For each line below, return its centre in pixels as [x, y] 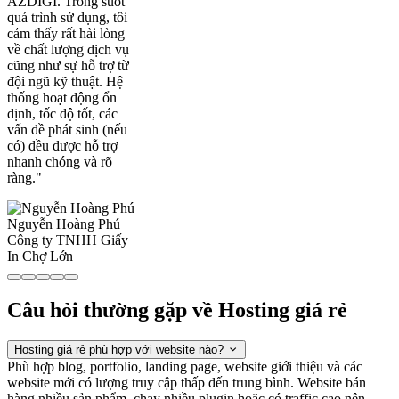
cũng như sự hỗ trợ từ [68, 66]
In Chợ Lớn [40, 256]
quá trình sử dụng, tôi [67, 18]
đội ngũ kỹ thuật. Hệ [65, 82]
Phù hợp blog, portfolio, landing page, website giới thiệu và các [185, 367]
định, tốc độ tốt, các [62, 114]
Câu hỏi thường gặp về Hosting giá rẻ [177, 310]
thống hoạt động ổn [62, 98]
